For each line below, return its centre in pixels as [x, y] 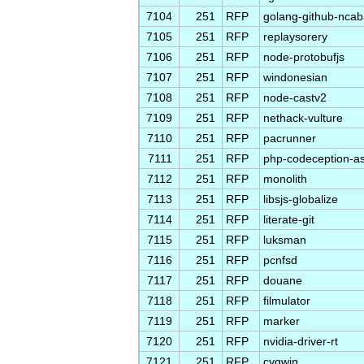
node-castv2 [295, 97]
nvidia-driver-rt [301, 341]
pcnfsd [280, 260]
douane [283, 280]
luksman [285, 240]
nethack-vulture [303, 118]
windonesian [295, 77]
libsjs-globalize [301, 199]
